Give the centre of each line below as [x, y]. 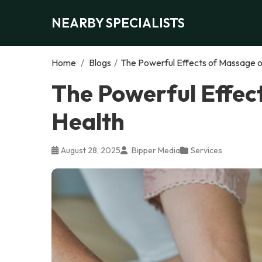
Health [88, 121]
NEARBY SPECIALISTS [118, 23]
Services [206, 150]
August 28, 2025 [91, 150]
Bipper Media [155, 150]
